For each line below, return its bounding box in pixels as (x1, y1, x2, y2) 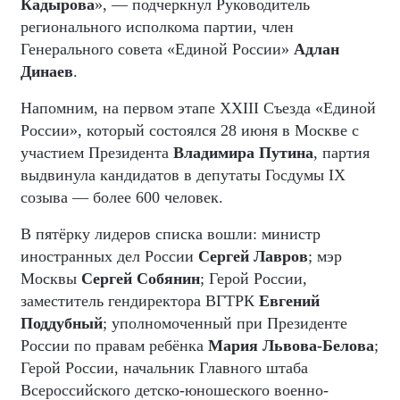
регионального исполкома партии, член (21, 17, 294, 36)
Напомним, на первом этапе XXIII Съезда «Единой (21, 98, 376, 117)
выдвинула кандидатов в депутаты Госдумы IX (21, 165, 346, 184)
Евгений (259, 291, 320, 310)
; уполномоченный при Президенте (103, 313, 347, 332)
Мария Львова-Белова (208, 336, 374, 354)
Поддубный (21, 313, 103, 332)
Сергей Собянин (81, 269, 200, 287)
